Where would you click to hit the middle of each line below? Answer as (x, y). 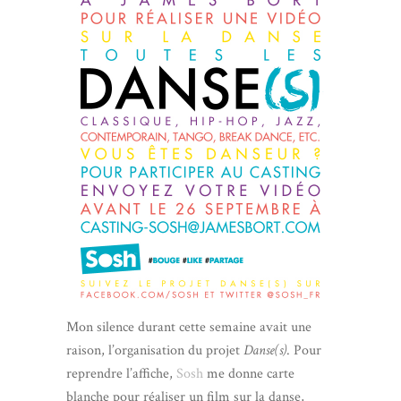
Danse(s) (265, 351)
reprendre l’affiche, (121, 374)
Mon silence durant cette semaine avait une (189, 328)
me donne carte (249, 374)
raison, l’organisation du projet (155, 351)
